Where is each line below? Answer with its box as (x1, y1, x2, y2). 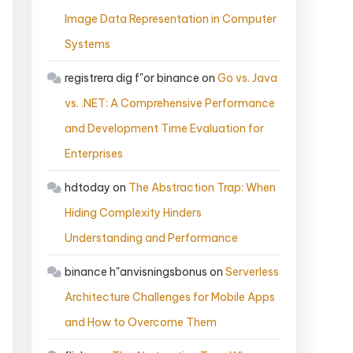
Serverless (225, 265, 279, 280)
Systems (65, 37, 110, 52)
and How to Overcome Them (65, 315, 217, 330)
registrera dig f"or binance (65, 71, 199, 86)
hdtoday (65, 180, 110, 195)
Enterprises (65, 147, 123, 162)
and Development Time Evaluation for (65, 121, 264, 136)
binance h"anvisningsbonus (65, 265, 207, 280)
